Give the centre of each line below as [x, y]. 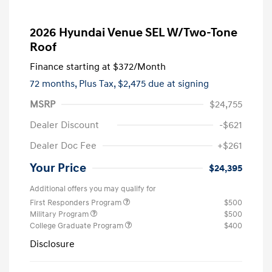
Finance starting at [70, 66]
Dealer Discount [64, 125]
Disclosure [52, 244]
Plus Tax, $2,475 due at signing [144, 83]
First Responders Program [76, 202]
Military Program [60, 214]
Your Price [58, 168]
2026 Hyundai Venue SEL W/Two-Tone [134, 32]
